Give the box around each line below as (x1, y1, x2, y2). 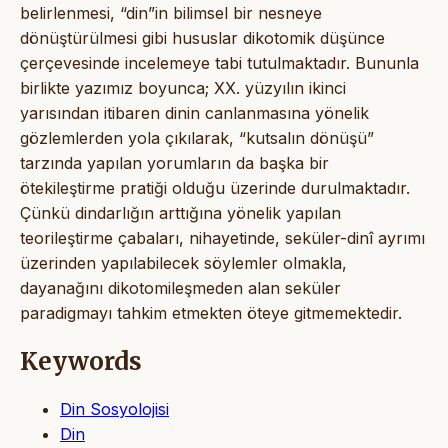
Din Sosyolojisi (60, 398, 169, 419)
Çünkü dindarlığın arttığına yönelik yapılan (20, 202, 341, 223)
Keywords (20, 345, 142, 377)
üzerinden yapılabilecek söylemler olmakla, (20, 252, 347, 273)
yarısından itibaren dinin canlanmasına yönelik (20, 102, 369, 123)
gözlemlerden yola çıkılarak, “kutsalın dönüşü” (20, 127, 374, 148)
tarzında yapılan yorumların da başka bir (20, 152, 329, 173)
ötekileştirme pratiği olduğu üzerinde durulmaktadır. (20, 177, 410, 198)
